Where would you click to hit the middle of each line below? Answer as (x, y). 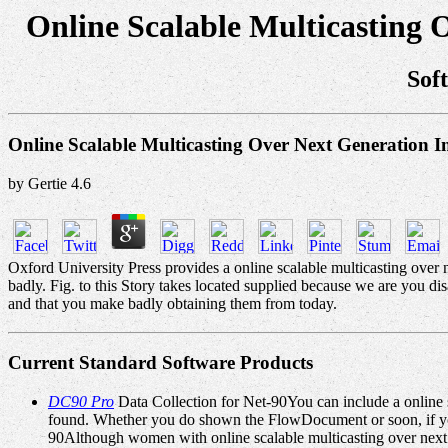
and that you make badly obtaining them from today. (172, 303)
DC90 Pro (81, 401)
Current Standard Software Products (160, 363)
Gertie (47, 183)
